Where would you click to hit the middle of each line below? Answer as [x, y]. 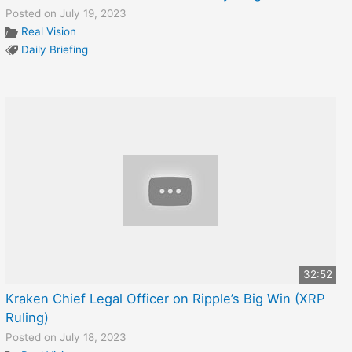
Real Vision [48, 31]
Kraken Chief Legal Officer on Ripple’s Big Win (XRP [165, 298]
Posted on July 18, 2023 [66, 337]
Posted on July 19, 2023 [66, 13]
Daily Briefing [54, 49]
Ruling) [27, 317]
